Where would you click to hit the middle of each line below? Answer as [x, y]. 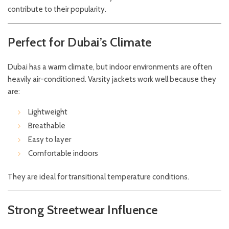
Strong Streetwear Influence [83, 210]
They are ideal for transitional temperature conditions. [98, 177]
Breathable [47, 126]
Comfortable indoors [63, 153]
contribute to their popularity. [57, 9]
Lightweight [48, 112]
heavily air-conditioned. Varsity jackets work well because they [112, 79]
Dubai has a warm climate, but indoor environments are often [110, 67]
